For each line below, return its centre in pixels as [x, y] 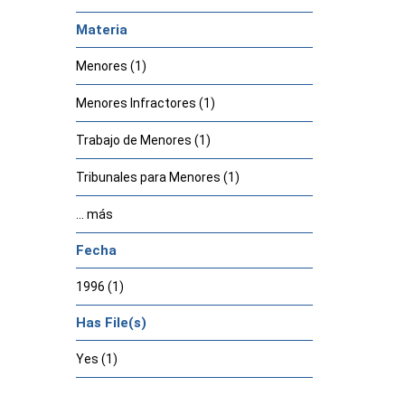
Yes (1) [96, 359]
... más [94, 214]
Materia [101, 30]
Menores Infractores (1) [145, 103]
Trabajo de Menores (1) [143, 140]
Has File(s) [111, 323]
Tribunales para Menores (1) [157, 177]
